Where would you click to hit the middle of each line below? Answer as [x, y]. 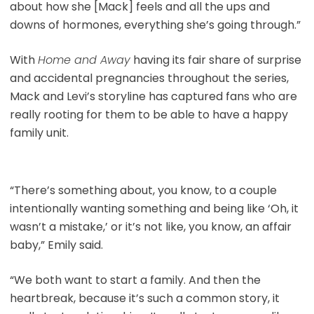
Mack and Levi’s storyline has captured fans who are [153, 96]
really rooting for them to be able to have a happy [149, 114]
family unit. [39, 132]
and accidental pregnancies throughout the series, [149, 78]
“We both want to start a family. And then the [135, 280]
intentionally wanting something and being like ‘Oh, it [154, 208]
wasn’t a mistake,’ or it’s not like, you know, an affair [150, 226]
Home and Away [84, 60]
